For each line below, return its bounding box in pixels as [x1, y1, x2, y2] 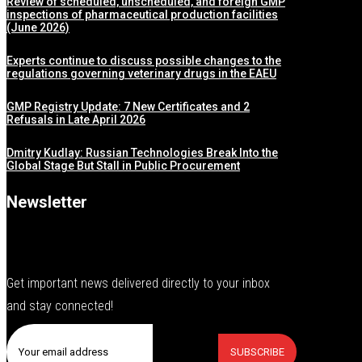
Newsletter [6, 192, 87, 213]
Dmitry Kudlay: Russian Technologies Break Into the [6, 146, 278, 160]
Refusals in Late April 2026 [6, 113, 145, 127]
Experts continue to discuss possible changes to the [6, 54, 281, 68]
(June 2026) [6, 21, 69, 35]
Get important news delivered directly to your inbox [6, 276, 270, 292]
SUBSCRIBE [229, 346, 284, 359]
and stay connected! [6, 298, 113, 314]
